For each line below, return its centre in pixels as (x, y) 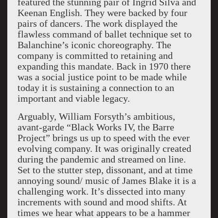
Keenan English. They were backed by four (102, 13)
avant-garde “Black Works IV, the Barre (96, 127)
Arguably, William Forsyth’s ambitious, (96, 116)
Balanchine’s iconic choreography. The (94, 45)
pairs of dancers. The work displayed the (97, 23)
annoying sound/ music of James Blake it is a (107, 181)
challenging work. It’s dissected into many (101, 191)
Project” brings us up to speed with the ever (103, 138)
